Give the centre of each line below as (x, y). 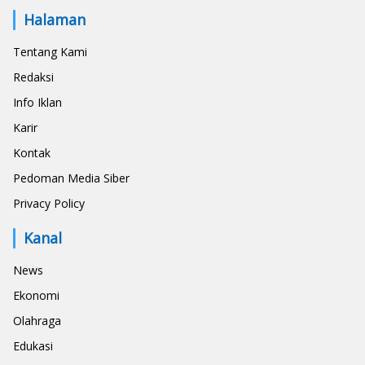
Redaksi (33, 77)
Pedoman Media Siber (71, 178)
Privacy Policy (49, 203)
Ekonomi (36, 295)
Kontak (32, 152)
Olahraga (37, 320)
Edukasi (33, 345)
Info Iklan (37, 102)
